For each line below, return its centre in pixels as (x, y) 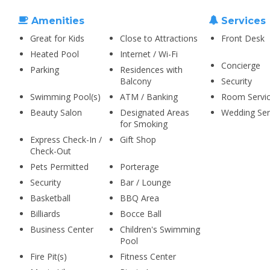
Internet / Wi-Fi (149, 54)
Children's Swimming (160, 229)
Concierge (240, 65)
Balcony (135, 81)
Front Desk (243, 38)
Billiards (45, 214)
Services (242, 21)
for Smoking (143, 124)
